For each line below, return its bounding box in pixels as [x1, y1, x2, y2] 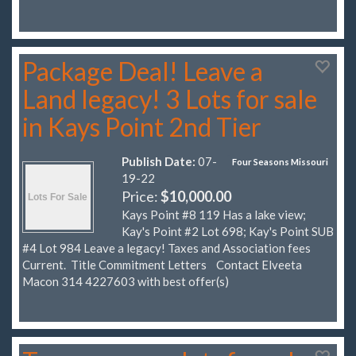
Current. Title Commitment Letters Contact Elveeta [22, 257, 302, 272]
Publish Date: [122, 153, 195, 168]
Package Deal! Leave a [22, 55, 263, 87]
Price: [122, 187, 161, 205]
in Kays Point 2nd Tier [22, 110, 261, 142]
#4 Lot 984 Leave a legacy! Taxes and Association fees [22, 240, 311, 255]
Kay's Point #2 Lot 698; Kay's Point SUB [122, 223, 334, 238]
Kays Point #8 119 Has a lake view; [122, 207, 306, 222]
